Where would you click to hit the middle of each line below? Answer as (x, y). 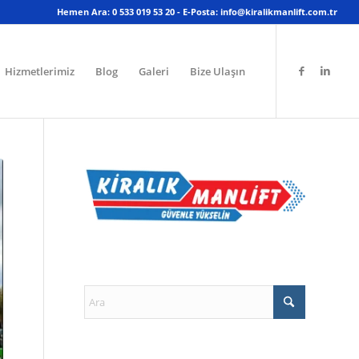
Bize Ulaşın (218, 71)
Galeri (154, 71)
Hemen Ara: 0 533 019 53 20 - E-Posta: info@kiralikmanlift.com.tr (198, 12)
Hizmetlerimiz (40, 71)
